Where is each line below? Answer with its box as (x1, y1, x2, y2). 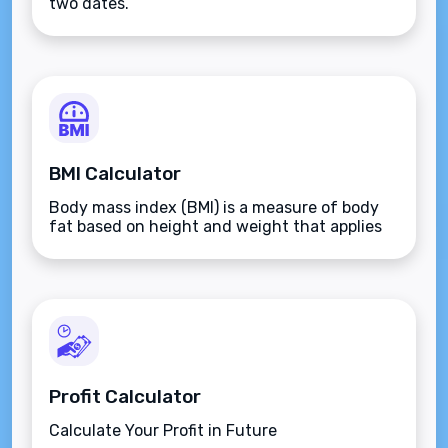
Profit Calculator (49, 385, 201, 408)
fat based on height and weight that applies (49, 217, 382, 236)
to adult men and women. (49, 236, 242, 255)
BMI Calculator (49, 162, 181, 185)
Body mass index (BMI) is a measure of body (49, 198, 379, 217)
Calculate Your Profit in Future (49, 421, 277, 440)
